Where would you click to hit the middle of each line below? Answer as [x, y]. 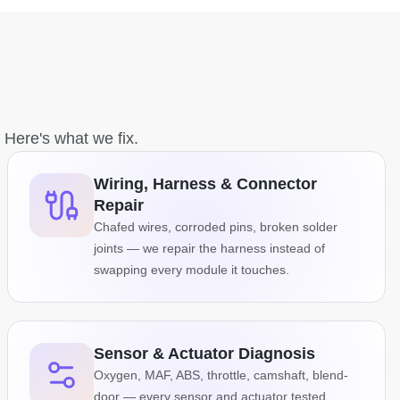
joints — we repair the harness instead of [209, 249]
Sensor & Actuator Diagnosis [204, 354]
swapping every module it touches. [192, 270]
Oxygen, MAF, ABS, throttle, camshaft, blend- [221, 375]
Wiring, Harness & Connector [205, 184]
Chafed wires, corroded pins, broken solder [216, 227]
